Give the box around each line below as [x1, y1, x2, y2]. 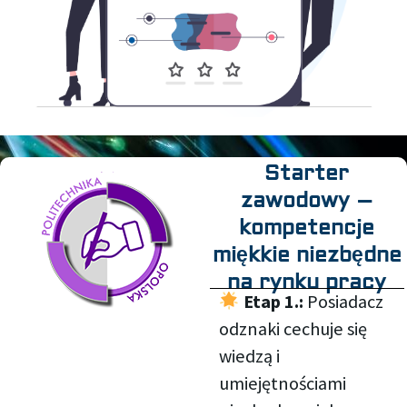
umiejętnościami [218, 372, 346, 396]
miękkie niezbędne [212, 242, 402, 269]
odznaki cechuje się [218, 317, 367, 342]
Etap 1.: [243, 290, 307, 314]
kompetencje [239, 214, 375, 242]
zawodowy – [241, 187, 373, 214]
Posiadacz [306, 290, 383, 314]
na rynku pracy [227, 269, 387, 296]
